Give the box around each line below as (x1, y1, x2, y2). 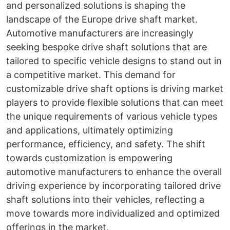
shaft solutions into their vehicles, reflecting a (6, 194, 204, 205)
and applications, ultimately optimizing (6, 125, 173, 136)
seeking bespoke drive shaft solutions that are (6, 42, 207, 52)
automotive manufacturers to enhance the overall (6, 166, 222, 177)
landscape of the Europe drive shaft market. (6, 14, 198, 25)
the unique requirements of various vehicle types (6, 111, 217, 122)
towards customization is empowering (6, 152, 172, 163)
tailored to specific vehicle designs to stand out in (6, 55, 222, 66)
